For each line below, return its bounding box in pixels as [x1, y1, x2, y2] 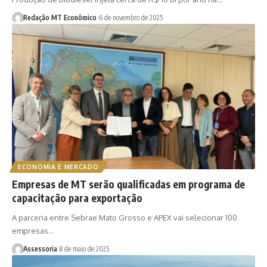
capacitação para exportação [12, 191, 142, 205]
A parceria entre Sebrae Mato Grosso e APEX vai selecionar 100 [12, 213, 237, 223]
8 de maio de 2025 [59, 244, 109, 254]
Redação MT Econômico [23, 13, 97, 22]
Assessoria [23, 244, 57, 254]
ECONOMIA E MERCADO [18, 163, 99, 171]
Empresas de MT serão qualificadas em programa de [12, 178, 245, 191]
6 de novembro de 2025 [98, 13, 163, 22]
